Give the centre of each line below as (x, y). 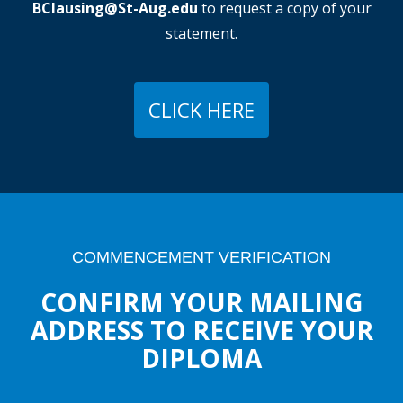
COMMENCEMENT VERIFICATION (201, 258)
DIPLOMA (201, 358)
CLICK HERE (201, 110)
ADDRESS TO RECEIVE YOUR (201, 331)
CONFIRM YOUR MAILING (201, 303)
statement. (201, 34)
